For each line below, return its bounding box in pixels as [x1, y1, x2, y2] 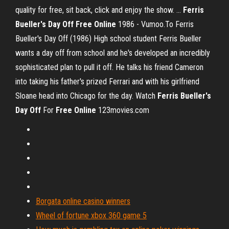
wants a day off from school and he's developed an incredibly [15, 48, 210, 58]
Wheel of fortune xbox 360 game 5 [36, 211, 147, 220]
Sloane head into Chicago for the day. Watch [15, 91, 157, 101]
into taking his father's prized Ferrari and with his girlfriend [15, 77, 199, 86]
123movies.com [96, 105, 149, 115]
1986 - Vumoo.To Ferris [116, 19, 194, 29]
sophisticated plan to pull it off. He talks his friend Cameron [15, 62, 203, 72]
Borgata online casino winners [36, 196, 130, 206]
